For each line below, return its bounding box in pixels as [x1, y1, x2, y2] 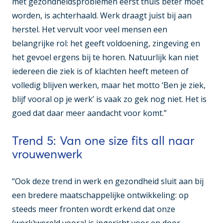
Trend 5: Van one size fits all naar [12, 133, 194, 148]
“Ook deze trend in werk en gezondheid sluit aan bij [12, 175, 204, 187]
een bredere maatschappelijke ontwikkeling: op [12, 189, 189, 201]
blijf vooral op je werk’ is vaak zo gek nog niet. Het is [12, 93, 207, 105]
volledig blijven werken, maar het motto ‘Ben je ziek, [12, 79, 206, 91]
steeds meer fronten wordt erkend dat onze [12, 203, 175, 215]
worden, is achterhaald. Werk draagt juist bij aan [12, 9, 192, 21]
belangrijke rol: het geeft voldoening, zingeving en [12, 37, 200, 49]
